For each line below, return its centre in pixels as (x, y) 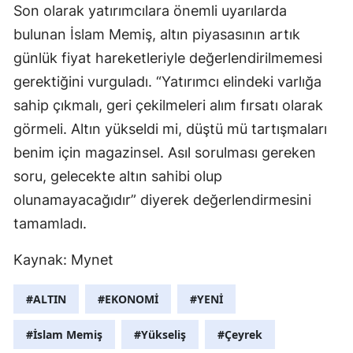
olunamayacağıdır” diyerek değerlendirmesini (162, 200)
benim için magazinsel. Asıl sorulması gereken (165, 153)
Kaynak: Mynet (63, 260)
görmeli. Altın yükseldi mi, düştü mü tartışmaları (170, 129)
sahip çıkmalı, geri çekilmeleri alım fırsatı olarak (168, 106)
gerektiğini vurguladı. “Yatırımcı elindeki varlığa (167, 82)
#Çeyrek (240, 335)
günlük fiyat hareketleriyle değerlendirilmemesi (168, 58)
